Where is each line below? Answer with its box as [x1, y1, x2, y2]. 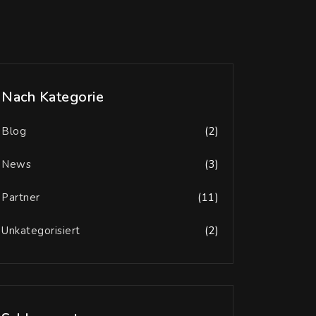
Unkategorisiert [1, 224, 80, 238]
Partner [1, 190, 40, 205]
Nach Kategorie [1, 87, 104, 107]
